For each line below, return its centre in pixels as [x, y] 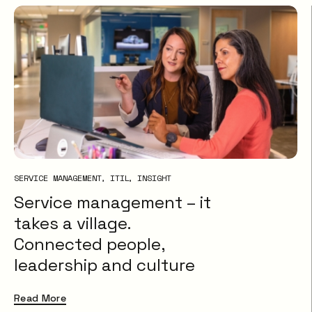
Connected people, [89, 244]
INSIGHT [155, 177]
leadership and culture [104, 265]
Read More [40, 298]
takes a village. [72, 224]
